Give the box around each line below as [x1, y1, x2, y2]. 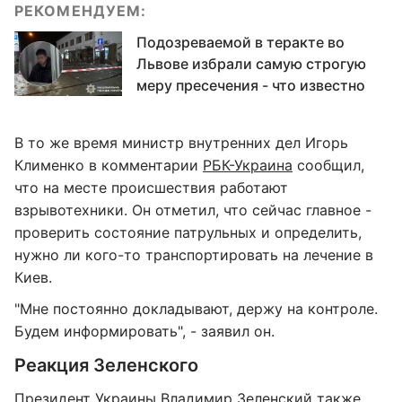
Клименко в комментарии [14, 156, 203, 174]
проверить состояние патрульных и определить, [14, 223, 362, 241]
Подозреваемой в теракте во [136, 33, 345, 51]
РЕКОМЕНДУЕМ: [14, 2, 147, 20]
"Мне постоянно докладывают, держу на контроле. [14, 300, 378, 318]
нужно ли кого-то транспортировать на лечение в [14, 246, 373, 264]
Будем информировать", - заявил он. [14, 322, 275, 340]
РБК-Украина [203, 156, 293, 174]
